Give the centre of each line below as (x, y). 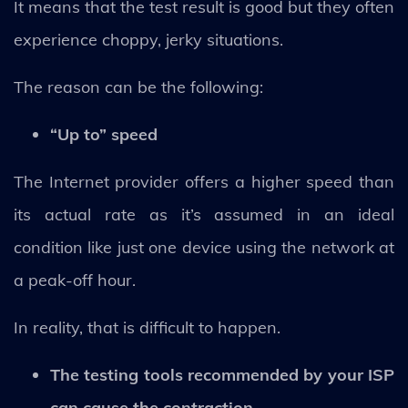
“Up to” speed (104, 134)
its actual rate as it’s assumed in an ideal (204, 214)
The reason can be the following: (138, 87)
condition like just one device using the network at (204, 247)
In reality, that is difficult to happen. (147, 327)
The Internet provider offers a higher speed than (204, 181)
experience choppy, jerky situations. (148, 39)
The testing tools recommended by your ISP (222, 374)
